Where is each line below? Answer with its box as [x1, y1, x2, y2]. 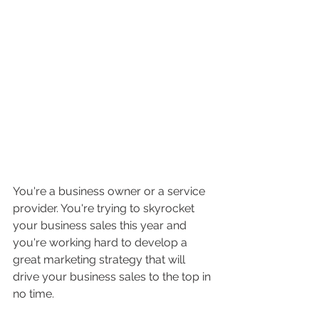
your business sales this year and [13, 218, 189, 232]
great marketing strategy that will [13, 252, 188, 266]
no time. [13, 286, 57, 300]
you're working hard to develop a [13, 235, 190, 249]
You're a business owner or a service [13, 184, 208, 198]
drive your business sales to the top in [13, 269, 214, 283]
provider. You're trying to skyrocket [13, 201, 197, 215]
